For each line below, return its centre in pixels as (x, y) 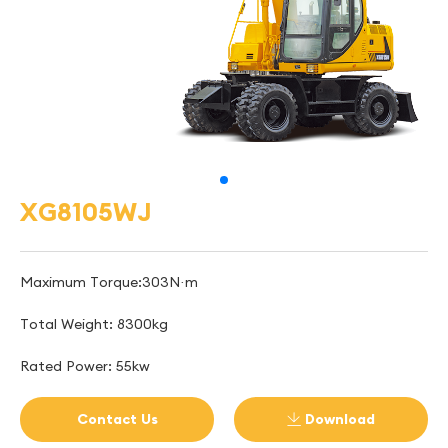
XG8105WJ (86, 211)
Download (338, 418)
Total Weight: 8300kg (94, 323)
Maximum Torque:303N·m (109, 281)
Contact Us (117, 418)
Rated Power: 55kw (85, 365)
